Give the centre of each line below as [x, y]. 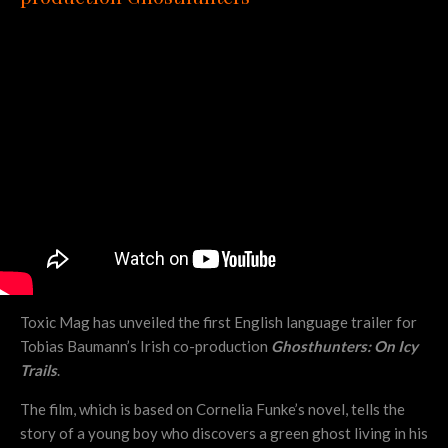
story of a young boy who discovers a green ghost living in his [224, 432]
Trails [38, 369]
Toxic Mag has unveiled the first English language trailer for [218, 321]
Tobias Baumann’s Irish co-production [145, 345]
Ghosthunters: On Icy [344, 345]
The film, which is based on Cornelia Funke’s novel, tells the [212, 408]
